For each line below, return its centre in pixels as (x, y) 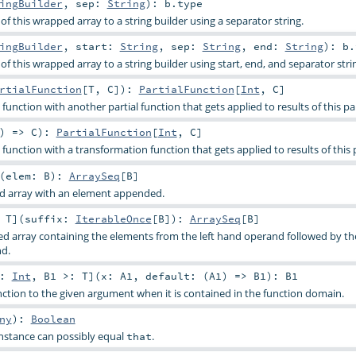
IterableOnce (113, 218)
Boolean (53, 318)
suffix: (50, 218)
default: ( (177, 275)
